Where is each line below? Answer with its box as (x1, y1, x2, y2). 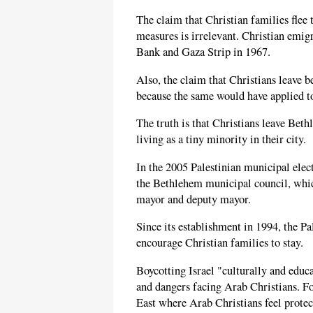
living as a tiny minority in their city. (136, 131, 306, 147)
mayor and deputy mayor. (136, 191, 251, 207)
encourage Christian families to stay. (136, 235, 303, 251)
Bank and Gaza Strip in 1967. (136, 44, 270, 60)
